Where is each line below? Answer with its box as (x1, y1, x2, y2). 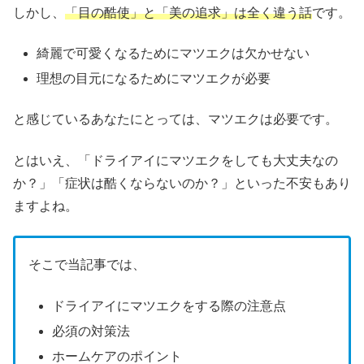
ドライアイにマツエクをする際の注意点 (52, 298, 287, 313)
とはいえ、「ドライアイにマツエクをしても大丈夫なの (13, 153, 338, 167)
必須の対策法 (52, 324, 131, 339)
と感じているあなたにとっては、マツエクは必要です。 (13, 112, 338, 127)
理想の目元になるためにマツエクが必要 (37, 71, 271, 86)
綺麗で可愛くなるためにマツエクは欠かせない (37, 45, 310, 60)
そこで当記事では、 (28, 258, 145, 272)
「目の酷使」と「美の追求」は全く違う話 (65, 5, 312, 19)
